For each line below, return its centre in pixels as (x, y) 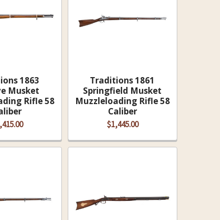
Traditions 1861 (123, 80)
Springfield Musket (123, 91)
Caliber (122, 111)
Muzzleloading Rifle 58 (122, 101)
